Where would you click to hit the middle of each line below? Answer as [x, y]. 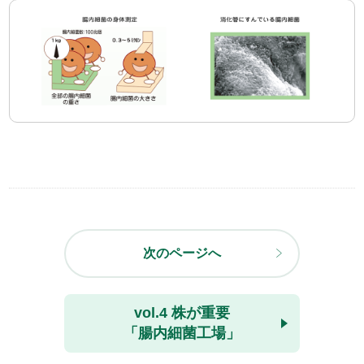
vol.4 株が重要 [182, 313]
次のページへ [182, 253]
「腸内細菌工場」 [182, 334]
